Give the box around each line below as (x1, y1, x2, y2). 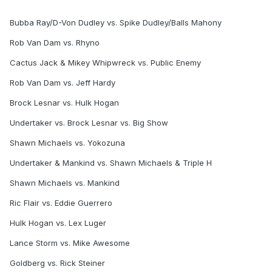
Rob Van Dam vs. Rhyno (10, 38, 100, 48)
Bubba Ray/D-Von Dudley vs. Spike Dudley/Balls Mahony (10, 18, 222, 28)
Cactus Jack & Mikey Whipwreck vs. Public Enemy (10, 58, 201, 68)
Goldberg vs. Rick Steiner (10, 258, 105, 268)
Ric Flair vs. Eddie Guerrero (10, 198, 112, 208)
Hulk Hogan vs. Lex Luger (10, 218, 106, 228)
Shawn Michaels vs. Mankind (10, 178, 120, 188)
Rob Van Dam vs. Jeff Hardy (10, 78, 115, 88)
